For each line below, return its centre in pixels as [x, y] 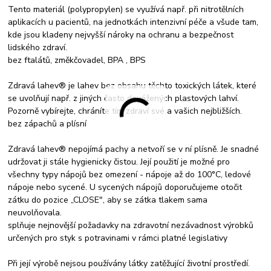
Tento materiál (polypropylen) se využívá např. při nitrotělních [126, 9]
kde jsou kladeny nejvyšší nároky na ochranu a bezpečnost [121, 34]
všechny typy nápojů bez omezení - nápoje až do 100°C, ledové [130, 174]
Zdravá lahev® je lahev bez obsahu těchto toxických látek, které [132, 85]
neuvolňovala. [35, 212]
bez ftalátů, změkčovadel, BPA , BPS [77, 60]
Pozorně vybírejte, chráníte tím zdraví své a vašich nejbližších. [125, 111]
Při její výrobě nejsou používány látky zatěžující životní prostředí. [129, 263]
